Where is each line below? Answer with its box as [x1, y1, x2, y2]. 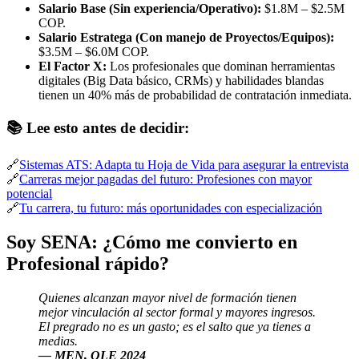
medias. [38, 333, 78, 348]
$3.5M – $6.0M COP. [38, 44, 149, 58]
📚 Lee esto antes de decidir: [6, 119, 189, 137]
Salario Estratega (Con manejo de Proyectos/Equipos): [38, 30, 334, 44]
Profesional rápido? [6, 253, 169, 275]
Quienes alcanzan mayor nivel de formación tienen [38, 290, 296, 305]
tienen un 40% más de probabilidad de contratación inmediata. [38, 87, 352, 102]
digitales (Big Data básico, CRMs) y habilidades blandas [38, 73, 324, 87]
